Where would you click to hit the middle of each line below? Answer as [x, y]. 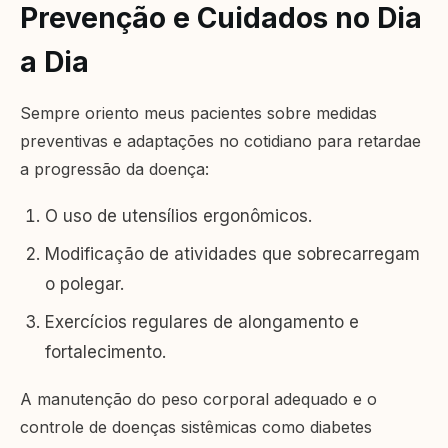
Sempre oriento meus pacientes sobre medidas [198, 113]
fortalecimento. [105, 352]
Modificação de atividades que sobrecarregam [232, 254]
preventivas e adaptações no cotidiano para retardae [220, 141]
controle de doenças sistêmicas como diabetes [196, 427]
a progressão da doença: [114, 169]
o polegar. [84, 284]
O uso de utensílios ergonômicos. [178, 216]
